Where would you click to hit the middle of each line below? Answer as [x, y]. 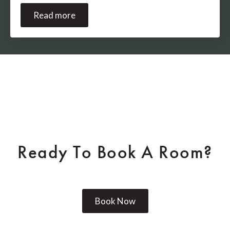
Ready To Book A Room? [115, 152]
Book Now [115, 201]
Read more [54, 15]
